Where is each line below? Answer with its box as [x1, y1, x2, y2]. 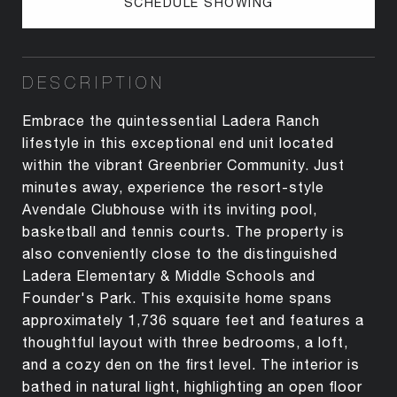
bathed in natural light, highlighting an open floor [22, 378, 362, 394]
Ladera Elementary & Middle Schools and [22, 267, 315, 284]
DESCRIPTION [22, 73, 166, 92]
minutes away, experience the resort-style [22, 178, 324, 195]
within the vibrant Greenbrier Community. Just [22, 156, 345, 173]
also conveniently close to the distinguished [22, 245, 338, 261]
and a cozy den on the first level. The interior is [22, 355, 360, 372]
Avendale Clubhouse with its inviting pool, [22, 200, 317, 217]
